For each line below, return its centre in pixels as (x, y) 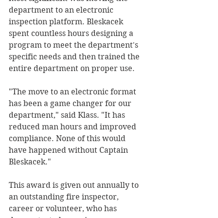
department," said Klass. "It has (68, 115)
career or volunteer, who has (64, 209)
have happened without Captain (69, 150)
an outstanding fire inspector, (65, 197)
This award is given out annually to (75, 185)
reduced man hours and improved (73, 127)
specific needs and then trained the (75, 57)
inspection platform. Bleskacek (67, 22)
